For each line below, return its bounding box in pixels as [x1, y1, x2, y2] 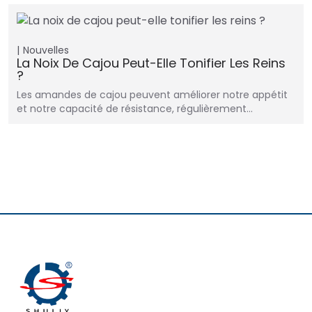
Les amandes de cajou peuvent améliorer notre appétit [17, 88, 288, 102]
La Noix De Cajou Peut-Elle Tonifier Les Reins [17, 54, 286, 72]
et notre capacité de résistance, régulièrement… [17, 102, 253, 116]
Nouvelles [23, 43, 69, 58]
